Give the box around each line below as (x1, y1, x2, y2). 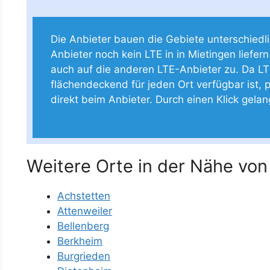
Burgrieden (57, 250, 110, 262)
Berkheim (57, 234, 102, 247)
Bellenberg (57, 219, 109, 232)
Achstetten (57, 189, 110, 202)
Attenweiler (57, 204, 112, 217)
